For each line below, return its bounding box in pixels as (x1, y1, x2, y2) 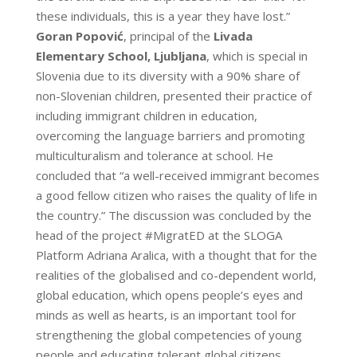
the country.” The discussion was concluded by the (35, 206, 312, 223)
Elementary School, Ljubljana (35, 47, 206, 64)
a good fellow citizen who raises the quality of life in (35, 186, 317, 203)
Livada (213, 27, 253, 44)
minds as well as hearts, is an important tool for (35, 306, 296, 323)
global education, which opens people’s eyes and (35, 286, 303, 303)
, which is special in (206, 47, 308, 64)
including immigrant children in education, (35, 107, 257, 124)
